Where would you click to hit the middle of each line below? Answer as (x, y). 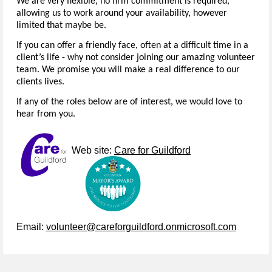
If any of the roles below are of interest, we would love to (129, 102)
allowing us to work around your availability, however (122, 14)
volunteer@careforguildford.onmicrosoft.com (141, 226)
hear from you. (46, 114)
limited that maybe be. (61, 26)
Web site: (93, 151)
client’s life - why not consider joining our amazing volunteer (136, 58)
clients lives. (40, 82)
